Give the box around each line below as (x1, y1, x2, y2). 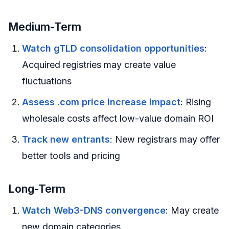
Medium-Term (8, 20, 81, 34)
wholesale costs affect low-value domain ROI (22, 113, 214, 124)
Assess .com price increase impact (22, 97, 180, 108)
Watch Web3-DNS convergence (22, 204, 166, 216)
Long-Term (8, 181, 65, 195)
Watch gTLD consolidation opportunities (22, 43, 204, 54)
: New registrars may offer (110, 134, 220, 145)
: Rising (180, 97, 211, 108)
